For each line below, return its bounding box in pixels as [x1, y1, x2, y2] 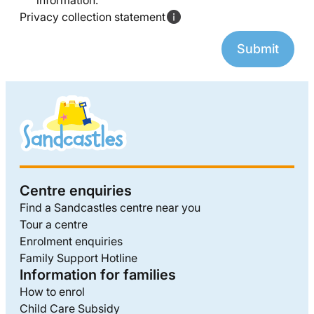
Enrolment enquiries [20, 234, 123, 248]
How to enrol [20, 285, 85, 299]
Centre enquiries [20, 182, 132, 199]
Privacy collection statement [20, 10, 165, 24]
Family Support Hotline [20, 251, 137, 265]
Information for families [20, 266, 176, 283]
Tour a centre [20, 217, 88, 231]
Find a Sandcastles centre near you [20, 200, 200, 214]
